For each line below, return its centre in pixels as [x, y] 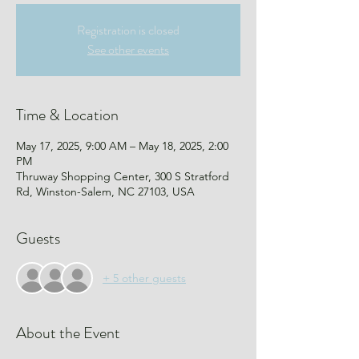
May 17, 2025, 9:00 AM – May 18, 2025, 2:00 [122, 146]
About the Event [68, 333]
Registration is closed [128, 30]
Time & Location [67, 115]
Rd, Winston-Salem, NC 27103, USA [105, 192]
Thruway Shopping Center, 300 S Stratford [123, 176]
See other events [128, 49]
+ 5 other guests [144, 278]
